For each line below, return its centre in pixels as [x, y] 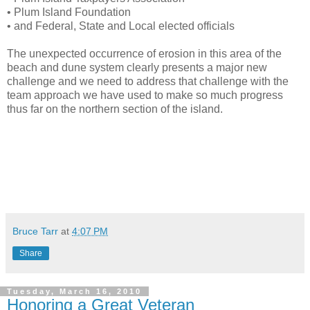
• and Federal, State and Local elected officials [121, 26]
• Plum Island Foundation [69, 12]
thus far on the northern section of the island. [115, 109]
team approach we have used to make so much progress [145, 95]
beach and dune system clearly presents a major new [137, 67]
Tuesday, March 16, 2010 [74, 291]
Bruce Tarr [35, 231]
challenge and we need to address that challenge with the [148, 81]
